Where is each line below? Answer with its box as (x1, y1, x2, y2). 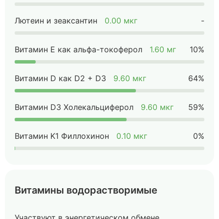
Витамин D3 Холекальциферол (15, 102, 133, 112)
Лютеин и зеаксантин (15, 16, 97, 25)
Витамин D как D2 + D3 (15, 73, 106, 83)
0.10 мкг (116, 131, 147, 141)
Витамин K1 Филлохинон (15, 131, 109, 141)
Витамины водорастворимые (15, 184, 157, 196)
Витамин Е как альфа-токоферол (15, 44, 142, 54)
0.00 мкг (105, 16, 137, 25)
